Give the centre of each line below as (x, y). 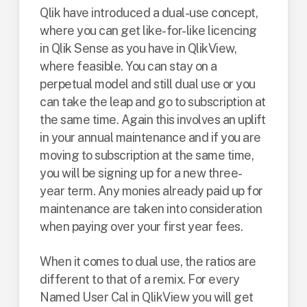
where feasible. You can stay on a (128, 66)
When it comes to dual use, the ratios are (148, 261)
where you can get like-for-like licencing (148, 30)
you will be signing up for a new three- (141, 173)
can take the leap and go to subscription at (153, 102)
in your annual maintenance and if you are (150, 137)
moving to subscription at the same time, (147, 155)
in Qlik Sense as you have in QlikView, (138, 48)
